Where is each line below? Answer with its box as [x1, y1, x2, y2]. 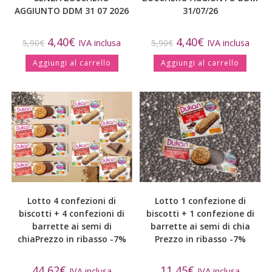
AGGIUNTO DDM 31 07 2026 [15, 5, 129, 17]
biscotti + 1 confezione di [146, 208, 254, 220]
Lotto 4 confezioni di [27, 195, 117, 207]
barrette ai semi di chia [150, 220, 250, 233]
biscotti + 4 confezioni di [19, 208, 125, 220]
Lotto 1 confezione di [154, 195, 246, 207]
